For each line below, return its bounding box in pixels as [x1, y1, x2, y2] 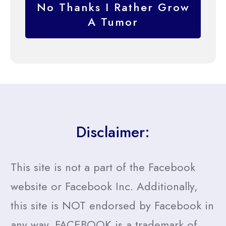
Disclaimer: [76, 121, 150, 143]
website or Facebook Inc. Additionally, [11, 178, 198, 195]
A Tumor [88, 14, 138, 30]
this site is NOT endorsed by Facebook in [11, 197, 214, 214]
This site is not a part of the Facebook [11, 159, 195, 176]
